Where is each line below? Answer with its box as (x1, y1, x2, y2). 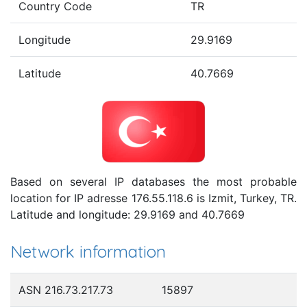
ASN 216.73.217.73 (19, 282, 113, 297)
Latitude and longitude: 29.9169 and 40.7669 (10, 207, 245, 221)
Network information (10, 241, 166, 262)
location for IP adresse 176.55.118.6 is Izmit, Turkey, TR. (10, 191, 297, 205)
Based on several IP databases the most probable (10, 174, 297, 188)
